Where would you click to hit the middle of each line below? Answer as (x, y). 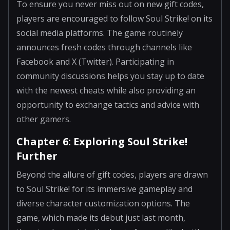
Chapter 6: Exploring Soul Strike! (102, 141)
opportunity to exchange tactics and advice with (108, 104)
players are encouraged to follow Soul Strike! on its (114, 18)
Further (37, 156)
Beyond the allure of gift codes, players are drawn (112, 174)
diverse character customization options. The (103, 203)
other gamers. (44, 119)
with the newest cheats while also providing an (106, 90)
